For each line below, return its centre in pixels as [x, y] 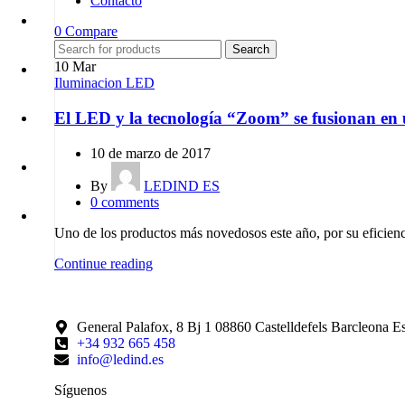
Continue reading [104, 263]
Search [251, 50]
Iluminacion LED [104, 83]
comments [130, 202]
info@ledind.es [120, 359]
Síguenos [82, 390]
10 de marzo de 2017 [151, 153]
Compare [91, 32]
